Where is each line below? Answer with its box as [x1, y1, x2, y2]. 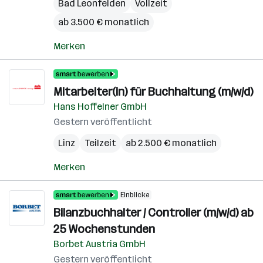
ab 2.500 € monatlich [126, 137, 217, 149]
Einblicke [120, 191, 149, 199]
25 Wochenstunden [53, 222, 155, 236]
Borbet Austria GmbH [53, 238, 146, 249]
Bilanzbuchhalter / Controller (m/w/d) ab [53, 205, 254, 220]
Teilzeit [85, 137, 116, 149]
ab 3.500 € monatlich [58, 16, 149, 28]
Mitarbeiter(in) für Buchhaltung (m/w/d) [53, 85, 253, 99]
